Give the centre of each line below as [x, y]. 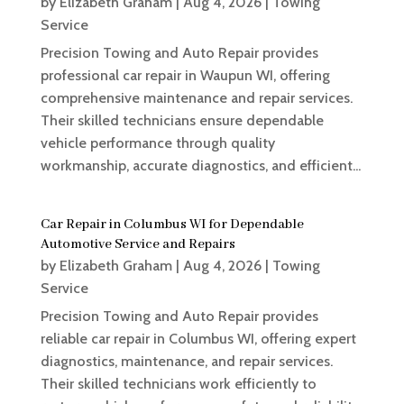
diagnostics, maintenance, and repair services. [186, 362]
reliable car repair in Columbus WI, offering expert [198, 339]
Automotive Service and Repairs [138, 245]
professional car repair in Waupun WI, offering [185, 76]
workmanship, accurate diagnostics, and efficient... [200, 166]
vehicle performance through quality [157, 143]
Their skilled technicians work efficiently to [178, 384]
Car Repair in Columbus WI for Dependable [172, 225]
